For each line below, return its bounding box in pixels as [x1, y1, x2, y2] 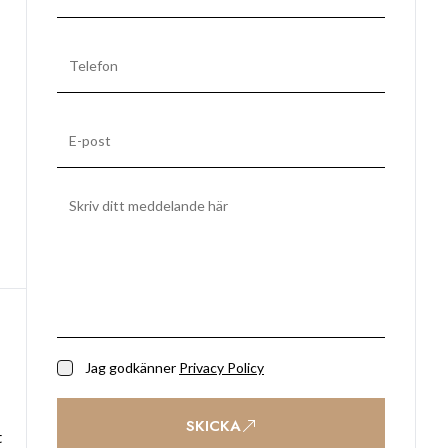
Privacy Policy [179, 359, 264, 376]
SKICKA [185, 415, 241, 437]
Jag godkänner [85, 359, 176, 376]
